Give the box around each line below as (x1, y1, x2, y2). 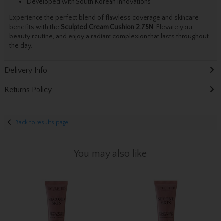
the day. (9, 42, 32, 50)
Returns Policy (4, 85, 52, 95)
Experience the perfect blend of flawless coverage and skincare (9, 14, 199, 22)
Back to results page (15, 119, 69, 126)
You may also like (74, 148, 147, 160)
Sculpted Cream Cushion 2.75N (60, 23, 153, 32)
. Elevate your (153, 23, 193, 32)
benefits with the (9, 23, 61, 32)
